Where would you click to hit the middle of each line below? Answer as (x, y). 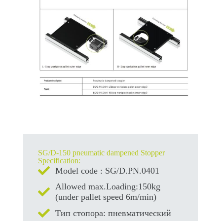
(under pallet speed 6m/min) (106, 197)
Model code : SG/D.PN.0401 (107, 170)
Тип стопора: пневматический (113, 213)
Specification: (59, 161)
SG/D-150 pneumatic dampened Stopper (101, 153)
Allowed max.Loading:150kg (108, 187)
